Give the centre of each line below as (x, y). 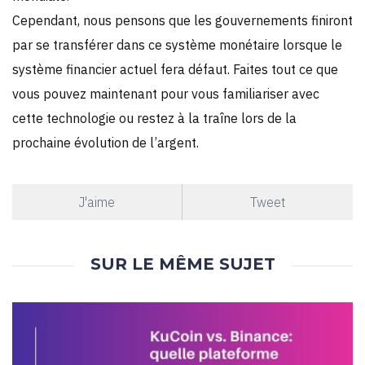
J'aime (97, 202)
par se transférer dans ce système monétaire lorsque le (177, 44)
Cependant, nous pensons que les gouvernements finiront (182, 20)
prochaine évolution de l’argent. (106, 142)
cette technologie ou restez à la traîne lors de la (154, 118)
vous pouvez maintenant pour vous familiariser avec (166, 93)
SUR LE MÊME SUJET (182, 264)
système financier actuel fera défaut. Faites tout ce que (175, 69)
